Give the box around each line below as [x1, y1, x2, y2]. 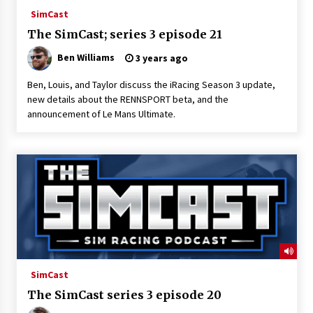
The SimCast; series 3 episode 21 [27, 27, 222, 41]
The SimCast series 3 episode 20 [27, 287, 221, 302]
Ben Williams [57, 50, 115, 64]
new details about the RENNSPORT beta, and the [27, 92, 228, 105]
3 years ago [133, 51, 188, 64]
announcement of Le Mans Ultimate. [27, 107, 175, 120]
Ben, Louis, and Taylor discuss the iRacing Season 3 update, [27, 78, 275, 91]
